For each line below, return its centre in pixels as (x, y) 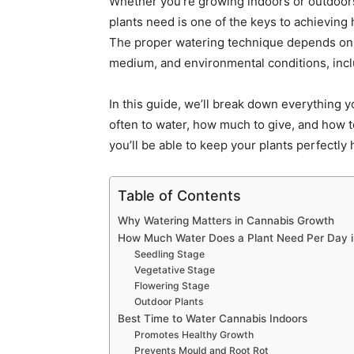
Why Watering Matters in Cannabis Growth (226, 221)
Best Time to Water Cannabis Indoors (213, 319)
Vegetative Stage (175, 270)
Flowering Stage (172, 286)
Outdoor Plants (169, 302)
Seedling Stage (170, 254)
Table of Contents (179, 195)
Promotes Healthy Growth (194, 335)
